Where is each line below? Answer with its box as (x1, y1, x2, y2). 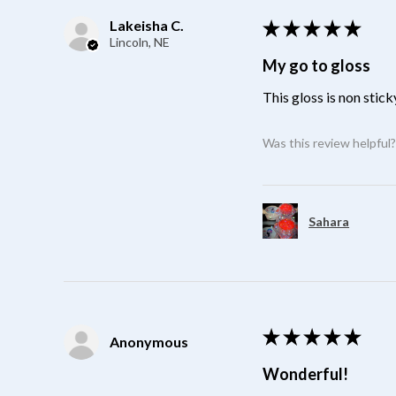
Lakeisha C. (110, 17, 184, 34)
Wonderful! (263, 364, 349, 385)
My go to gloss (263, 56, 371, 76)
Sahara (308, 213, 350, 229)
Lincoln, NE (110, 34, 170, 50)
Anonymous (110, 333, 188, 351)
